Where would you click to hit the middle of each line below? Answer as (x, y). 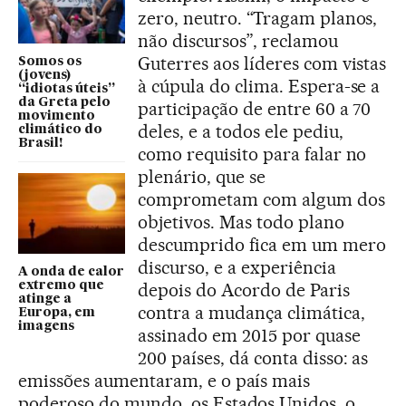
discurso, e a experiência (237, 268)
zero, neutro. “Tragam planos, (258, 19)
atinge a (45, 299)
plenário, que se (202, 177)
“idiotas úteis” (67, 89)
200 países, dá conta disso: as (253, 358)
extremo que (61, 285)
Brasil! (40, 144)
